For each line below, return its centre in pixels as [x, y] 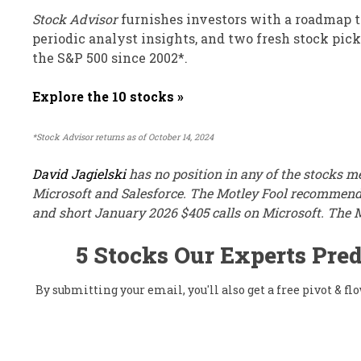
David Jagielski [79, 174]
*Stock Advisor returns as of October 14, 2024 [123, 137]
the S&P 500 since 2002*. [110, 58]
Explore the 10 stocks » [108, 96]
